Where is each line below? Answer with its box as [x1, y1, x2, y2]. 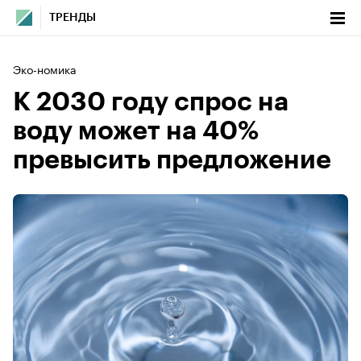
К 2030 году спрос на [13, 89, 288, 115]
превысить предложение [13, 147, 331, 173]
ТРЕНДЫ [49, 12, 96, 23]
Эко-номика [13, 60, 77, 77]
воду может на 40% [13, 118, 259, 144]
